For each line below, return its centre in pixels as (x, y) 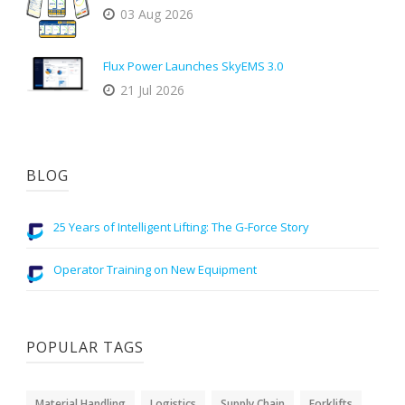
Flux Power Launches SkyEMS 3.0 (193, 66)
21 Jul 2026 (152, 89)
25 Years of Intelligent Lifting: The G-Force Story (181, 226)
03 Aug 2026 (157, 14)
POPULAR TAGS (85, 347)
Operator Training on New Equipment (155, 269)
